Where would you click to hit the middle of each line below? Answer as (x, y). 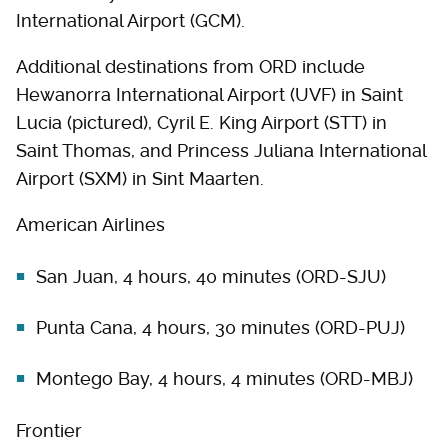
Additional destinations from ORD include (190, 67)
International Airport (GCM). (130, 21)
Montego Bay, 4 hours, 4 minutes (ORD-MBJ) (224, 379)
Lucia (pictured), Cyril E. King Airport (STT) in (201, 123)
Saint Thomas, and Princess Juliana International (221, 151)
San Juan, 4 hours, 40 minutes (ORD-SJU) (213, 277)
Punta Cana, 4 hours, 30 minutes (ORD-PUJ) (220, 328)
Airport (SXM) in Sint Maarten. (142, 179)
